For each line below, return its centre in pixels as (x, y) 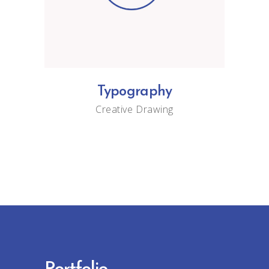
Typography (134, 92)
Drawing (155, 109)
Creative (114, 109)
